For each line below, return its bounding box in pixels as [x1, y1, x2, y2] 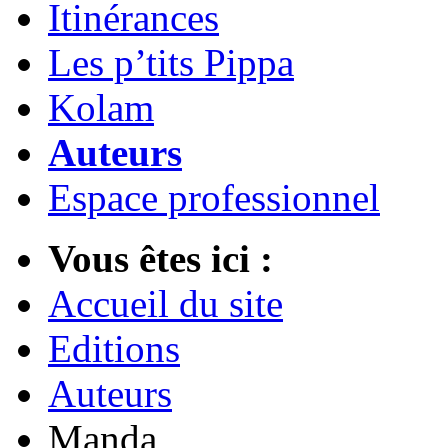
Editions [48, 327, 180, 371]
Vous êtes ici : [48, 237, 273, 281]
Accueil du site [48, 282, 283, 326]
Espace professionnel [48, 176, 380, 220]
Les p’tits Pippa [48, 41, 294, 85]
